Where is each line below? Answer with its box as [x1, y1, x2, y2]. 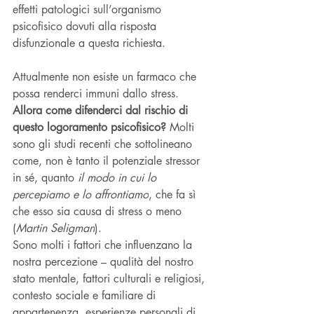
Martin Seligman [16, 220, 95, 235]
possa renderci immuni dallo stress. [13, 86, 182, 101]
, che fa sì [149, 186, 199, 202]
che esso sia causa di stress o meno [13, 203, 185, 219]
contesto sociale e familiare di [13, 287, 159, 303]
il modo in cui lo [78, 170, 160, 185]
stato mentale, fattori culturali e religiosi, [13, 271, 208, 286]
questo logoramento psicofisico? [13, 119, 170, 135]
